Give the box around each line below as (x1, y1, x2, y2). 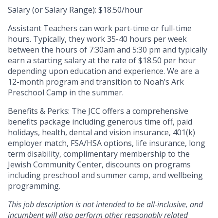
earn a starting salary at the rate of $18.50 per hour (8, 55, 196, 66)
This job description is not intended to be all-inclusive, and (8, 199, 203, 210)
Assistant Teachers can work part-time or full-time (8, 23, 192, 34)
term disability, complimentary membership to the (8, 148, 190, 160)
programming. (8, 181, 60, 192)
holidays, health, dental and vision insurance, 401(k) (8, 127, 195, 138)
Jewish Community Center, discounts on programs (8, 159, 191, 170)
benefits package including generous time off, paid (8, 116, 192, 127)
